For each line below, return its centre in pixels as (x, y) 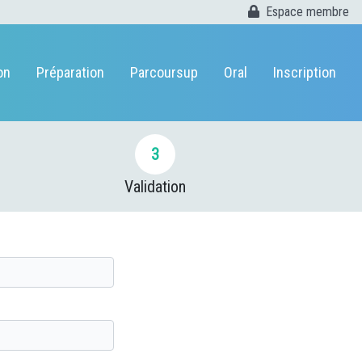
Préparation (70, 72)
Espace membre (307, 12)
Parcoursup (164, 72)
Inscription (305, 72)
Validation (156, 187)
